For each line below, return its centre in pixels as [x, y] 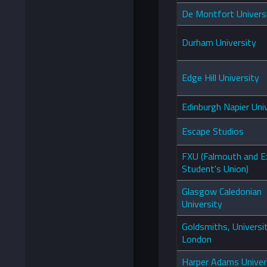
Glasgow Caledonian [222, 192]
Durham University [219, 43]
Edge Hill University [221, 78]
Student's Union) [215, 169]
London [197, 239]
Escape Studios [213, 131]
